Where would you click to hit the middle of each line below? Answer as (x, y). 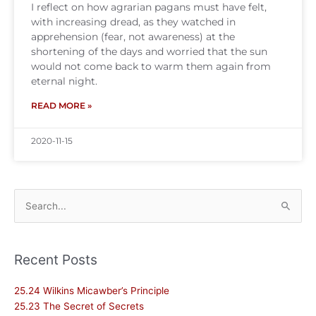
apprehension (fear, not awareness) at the (133, 37)
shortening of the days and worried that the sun (149, 51)
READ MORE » (61, 105)
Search (30, 207)
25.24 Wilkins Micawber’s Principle (92, 291)
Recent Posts (56, 260)
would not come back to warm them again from (151, 66)
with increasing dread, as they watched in (133, 22)
